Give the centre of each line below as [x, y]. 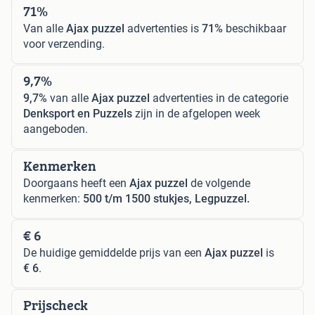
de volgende [219, 184]
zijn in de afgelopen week [196, 114]
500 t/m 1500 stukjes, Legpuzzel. [166, 199]
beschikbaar [255, 29]
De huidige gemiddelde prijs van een [114, 253]
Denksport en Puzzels [78, 114]
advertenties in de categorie [219, 98]
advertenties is [163, 29]
